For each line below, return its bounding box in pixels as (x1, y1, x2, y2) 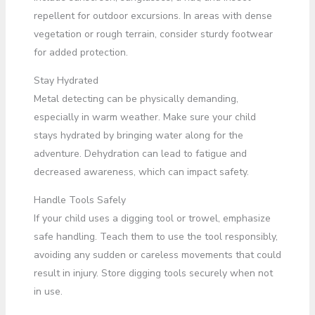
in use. (33, 284, 63, 298)
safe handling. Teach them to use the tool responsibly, (33, 229, 278, 243)
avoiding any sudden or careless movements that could (33, 247, 281, 262)
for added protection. (33, 45, 128, 59)
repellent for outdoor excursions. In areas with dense (33, 8, 272, 22)
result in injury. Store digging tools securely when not (33, 266, 273, 280)
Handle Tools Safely (33, 193, 126, 207)
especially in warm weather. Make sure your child (33, 110, 256, 124)
